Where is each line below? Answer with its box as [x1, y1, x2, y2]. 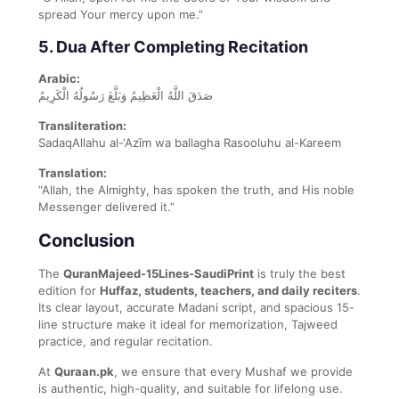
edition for [38, 282, 100, 297]
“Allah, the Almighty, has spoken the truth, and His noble [38, 182, 354, 197]
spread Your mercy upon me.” [38, 6, 203, 21]
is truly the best [254, 265, 346, 281]
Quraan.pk [54, 363, 114, 379]
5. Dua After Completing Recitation [38, 37, 308, 56]
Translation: [38, 165, 107, 180]
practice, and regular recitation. [38, 333, 213, 348]
